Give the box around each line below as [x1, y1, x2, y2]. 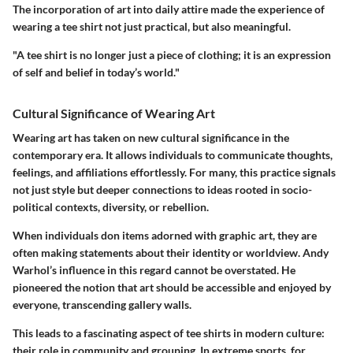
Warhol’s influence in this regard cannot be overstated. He [13, 263, 295, 277]
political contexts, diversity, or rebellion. [13, 200, 209, 214]
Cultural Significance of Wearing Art [13, 105, 215, 121]
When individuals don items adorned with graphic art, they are [13, 229, 317, 243]
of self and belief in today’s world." [13, 65, 180, 79]
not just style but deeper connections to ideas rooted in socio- [13, 183, 312, 197]
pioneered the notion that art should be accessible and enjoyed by [13, 281, 331, 295]
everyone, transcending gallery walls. [13, 298, 191, 312]
